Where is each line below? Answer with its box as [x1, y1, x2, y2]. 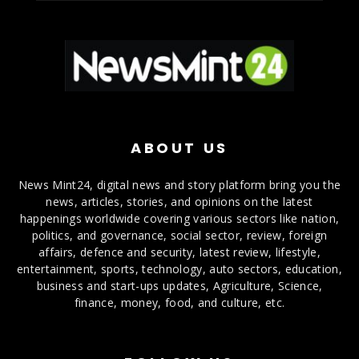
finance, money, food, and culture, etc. [74, 295, 285, 311]
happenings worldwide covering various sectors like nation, [19, 211, 340, 227]
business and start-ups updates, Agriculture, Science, [36, 278, 323, 294]
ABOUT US [131, 138, 228, 159]
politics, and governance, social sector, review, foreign [31, 228, 328, 244]
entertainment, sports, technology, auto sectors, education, [17, 261, 342, 277]
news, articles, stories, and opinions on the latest [46, 194, 313, 210]
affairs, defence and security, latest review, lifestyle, [38, 244, 321, 260]
